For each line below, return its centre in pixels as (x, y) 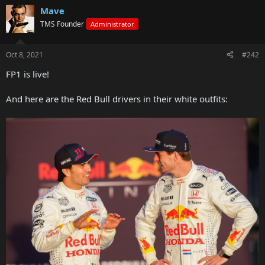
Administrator (112, 24)
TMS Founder (62, 24)
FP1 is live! (28, 74)
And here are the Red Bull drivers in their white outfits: (117, 98)
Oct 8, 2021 (25, 54)
